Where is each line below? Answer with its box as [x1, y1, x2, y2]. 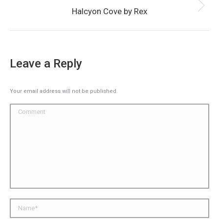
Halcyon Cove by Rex [72, 6, 147, 16]
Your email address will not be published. [10, 88, 118, 94]
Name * [10, 199, 33, 207]
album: [109, 15, 130, 23]
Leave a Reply [10, 57, 82, 70]
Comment [10, 105, 41, 112]
